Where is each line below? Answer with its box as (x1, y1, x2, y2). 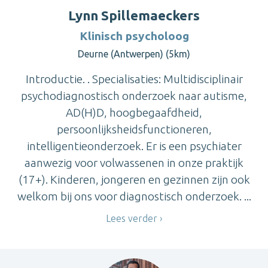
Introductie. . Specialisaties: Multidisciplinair (25, 72, 243, 86)
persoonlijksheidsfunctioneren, (56, 123, 212, 136)
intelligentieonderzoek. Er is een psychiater (26, 139, 242, 153)
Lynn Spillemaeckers (68, 8, 200, 23)
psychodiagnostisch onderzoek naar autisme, (21, 89, 247, 103)
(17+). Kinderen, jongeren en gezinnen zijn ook (18, 173, 250, 187)
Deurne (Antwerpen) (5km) (78, 48, 190, 60)
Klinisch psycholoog (79, 29, 189, 43)
